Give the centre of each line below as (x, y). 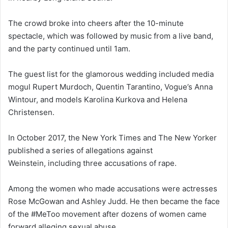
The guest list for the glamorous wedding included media (111, 74)
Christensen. (31, 112)
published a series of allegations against (80, 150)
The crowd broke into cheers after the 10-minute (96, 23)
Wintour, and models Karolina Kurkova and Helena (98, 99)
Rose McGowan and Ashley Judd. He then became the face (114, 201)
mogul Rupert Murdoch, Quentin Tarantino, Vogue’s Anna (110, 87)
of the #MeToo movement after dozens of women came (107, 214)
